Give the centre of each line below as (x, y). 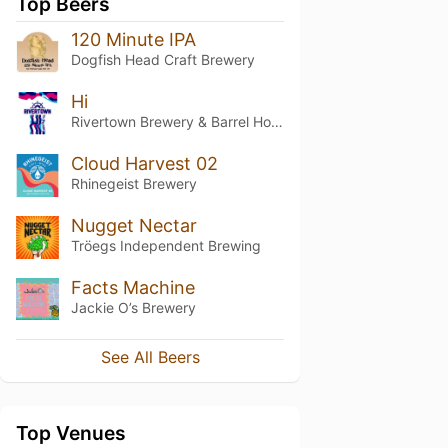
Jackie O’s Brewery (133, 307)
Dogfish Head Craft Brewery (162, 59)
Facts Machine (132, 287)
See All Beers (150, 357)
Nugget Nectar (133, 225)
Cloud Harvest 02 (144, 163)
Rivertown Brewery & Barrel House (276, 121)
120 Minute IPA (133, 39)
